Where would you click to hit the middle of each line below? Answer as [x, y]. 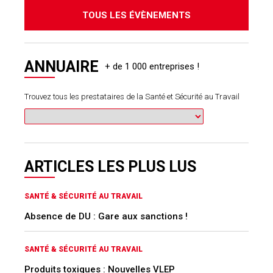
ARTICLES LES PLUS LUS [110, 167]
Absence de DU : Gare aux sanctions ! [106, 216]
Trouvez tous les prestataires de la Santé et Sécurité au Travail [132, 97]
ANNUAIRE [62, 67]
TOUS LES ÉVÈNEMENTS [136, 16]
